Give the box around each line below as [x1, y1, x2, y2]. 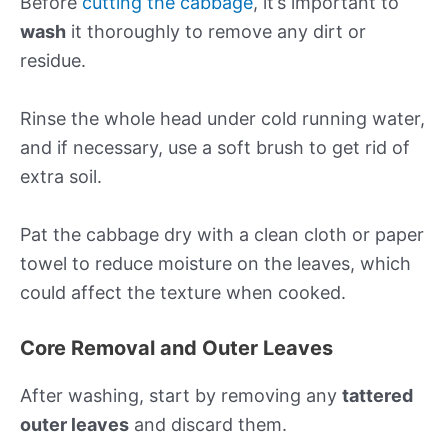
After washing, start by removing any [20, 385, 342, 407]
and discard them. [129, 414, 287, 436]
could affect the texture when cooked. [20, 281, 346, 303]
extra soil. [20, 165, 102, 187]
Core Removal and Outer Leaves [20, 336, 333, 361]
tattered [342, 385, 413, 407]
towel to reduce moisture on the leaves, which [20, 252, 411, 274]
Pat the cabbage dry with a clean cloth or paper [20, 223, 424, 245]
